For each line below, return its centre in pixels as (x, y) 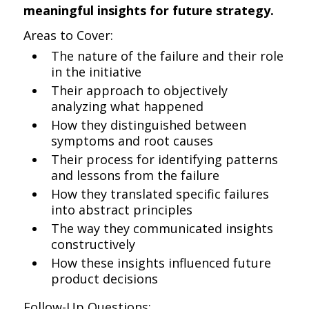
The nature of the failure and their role (168, 56)
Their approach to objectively (140, 90)
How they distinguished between (149, 125)
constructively (93, 244)
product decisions (105, 279)
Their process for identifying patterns (165, 159)
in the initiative (97, 72)
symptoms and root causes (132, 141)
